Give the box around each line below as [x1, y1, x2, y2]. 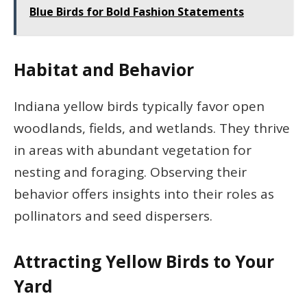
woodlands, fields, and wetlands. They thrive [14, 119, 290, 137]
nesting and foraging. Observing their [14, 162, 247, 181]
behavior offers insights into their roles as [14, 184, 274, 203]
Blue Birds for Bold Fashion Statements [29, 4, 244, 20]
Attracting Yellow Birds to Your [14, 249, 274, 273]
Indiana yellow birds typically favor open [14, 97, 265, 115]
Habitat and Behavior [14, 58, 194, 82]
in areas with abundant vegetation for [14, 140, 251, 159]
